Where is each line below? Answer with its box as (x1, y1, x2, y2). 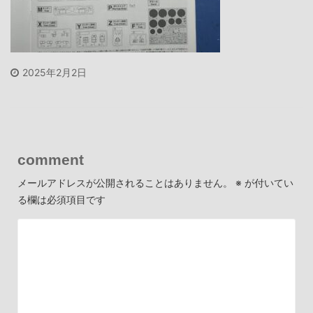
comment (17, 152, 84, 168)
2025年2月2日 (22, 66, 87, 78)
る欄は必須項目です (17, 194, 105, 205)
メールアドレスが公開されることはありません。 (17, 177, 233, 189)
